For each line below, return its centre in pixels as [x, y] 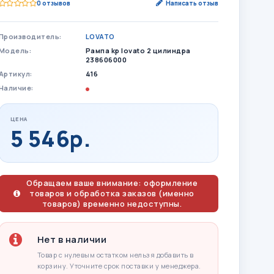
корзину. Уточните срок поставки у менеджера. [119, 266]
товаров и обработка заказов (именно [112, 193]
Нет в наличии [72, 239]
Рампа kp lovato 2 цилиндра [138, 50]
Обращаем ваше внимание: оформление [112, 183]
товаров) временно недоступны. [112, 204]
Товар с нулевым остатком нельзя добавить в [115, 255]
